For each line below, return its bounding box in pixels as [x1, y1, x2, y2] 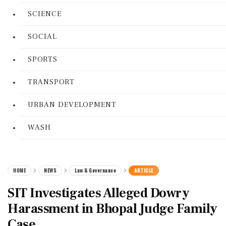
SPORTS [28, 54, 58, 64]
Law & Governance [75, 166, 116, 174]
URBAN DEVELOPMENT [28, 100, 117, 109]
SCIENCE [28, 9, 62, 19]
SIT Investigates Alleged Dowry [8, 185, 189, 202]
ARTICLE [134, 166, 153, 174]
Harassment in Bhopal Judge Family [8, 200, 217, 217]
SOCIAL [28, 32, 57, 41]
